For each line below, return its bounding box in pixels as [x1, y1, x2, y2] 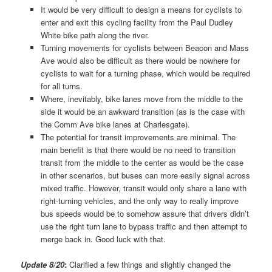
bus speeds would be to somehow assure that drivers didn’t [40, 208, 249, 220]
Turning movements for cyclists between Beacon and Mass [40, 42, 249, 54]
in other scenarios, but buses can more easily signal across [40, 169, 250, 182]
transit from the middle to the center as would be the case [40, 157, 243, 169]
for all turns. [40, 80, 83, 92]
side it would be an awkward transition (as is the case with [40, 106, 245, 118]
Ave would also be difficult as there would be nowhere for [40, 55, 240, 67]
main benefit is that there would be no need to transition [40, 144, 236, 156]
